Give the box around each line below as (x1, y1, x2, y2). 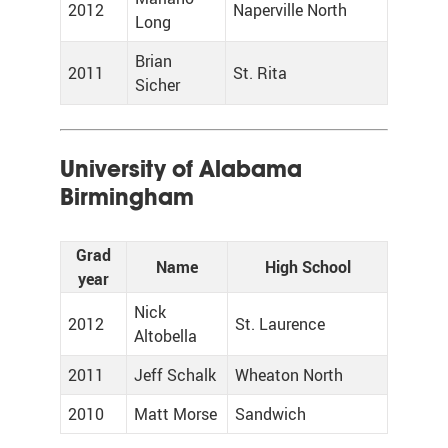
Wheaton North (235, 364, 343, 386)
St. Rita (233, 62, 287, 84)
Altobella (134, 325, 197, 347)
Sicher (135, 74, 180, 96)
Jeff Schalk (134, 364, 216, 386)
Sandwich (235, 403, 306, 425)
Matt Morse (134, 403, 217, 425)
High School (264, 256, 351, 278)
